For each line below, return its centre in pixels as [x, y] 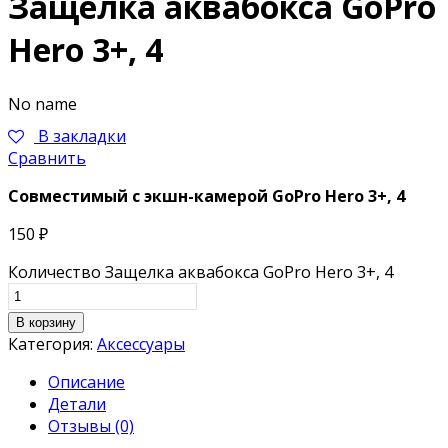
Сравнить [47, 157]
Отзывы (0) [91, 425]
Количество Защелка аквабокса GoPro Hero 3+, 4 [200, 271]
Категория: [52, 343]
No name [42, 103]
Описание [86, 381]
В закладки [82, 135]
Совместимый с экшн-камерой [140, 195]
